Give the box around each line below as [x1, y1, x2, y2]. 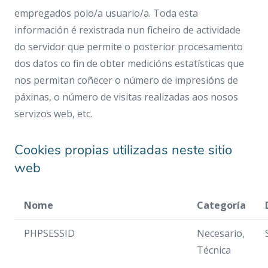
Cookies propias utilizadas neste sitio [14, 141, 232, 159]
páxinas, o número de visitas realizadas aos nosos [14, 90, 238, 103]
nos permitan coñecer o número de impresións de [14, 74, 238, 87]
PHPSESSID [24, 227, 75, 240]
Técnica [197, 243, 231, 257]
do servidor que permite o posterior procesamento [14, 40, 243, 53]
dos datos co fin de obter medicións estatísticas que [14, 57, 244, 70]
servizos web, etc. [14, 107, 92, 120]
